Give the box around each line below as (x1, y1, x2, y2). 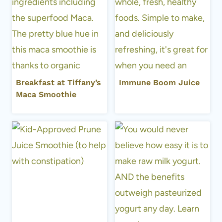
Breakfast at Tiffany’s (16, 77, 101, 87)
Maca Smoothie (16, 89, 76, 99)
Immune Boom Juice (119, 77, 200, 87)
